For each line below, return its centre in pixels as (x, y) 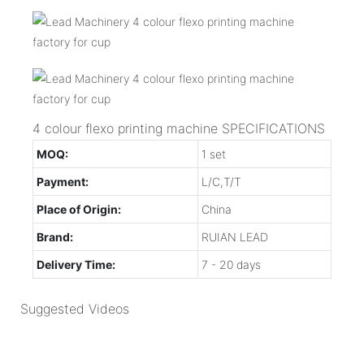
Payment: (63, 181)
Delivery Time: (76, 264)
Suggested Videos (75, 309)
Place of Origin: (79, 209)
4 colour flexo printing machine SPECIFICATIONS (179, 128)
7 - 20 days (231, 264)
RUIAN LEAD (235, 236)
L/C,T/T (221, 181)
